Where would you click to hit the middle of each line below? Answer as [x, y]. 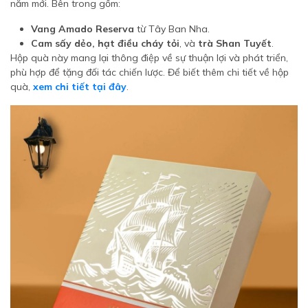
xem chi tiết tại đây [80, 87]
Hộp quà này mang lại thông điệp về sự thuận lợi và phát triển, [149, 58]
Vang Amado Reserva [82, 29]
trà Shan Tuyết [235, 43]
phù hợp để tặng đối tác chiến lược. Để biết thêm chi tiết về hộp [150, 72]
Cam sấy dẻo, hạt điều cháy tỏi [105, 43]
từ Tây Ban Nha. [172, 29]
